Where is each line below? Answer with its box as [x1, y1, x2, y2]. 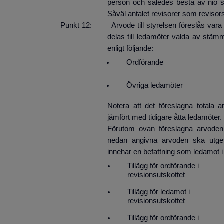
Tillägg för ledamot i [127, 188, 190, 196]
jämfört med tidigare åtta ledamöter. [107, 113, 222, 122]
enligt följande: [107, 44, 153, 53]
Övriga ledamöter [126, 81, 183, 90]
